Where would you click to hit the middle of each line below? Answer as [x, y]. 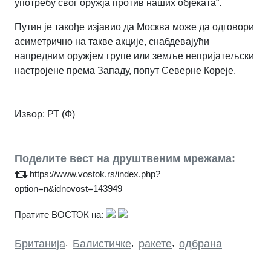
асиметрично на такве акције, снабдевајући [112, 41]
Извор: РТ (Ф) [45, 114]
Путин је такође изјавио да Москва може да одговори [134, 27]
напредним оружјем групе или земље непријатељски [134, 56]
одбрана [201, 243]
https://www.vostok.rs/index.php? [95, 174]
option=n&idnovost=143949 [68, 188]
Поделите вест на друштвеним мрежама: [125, 158]
